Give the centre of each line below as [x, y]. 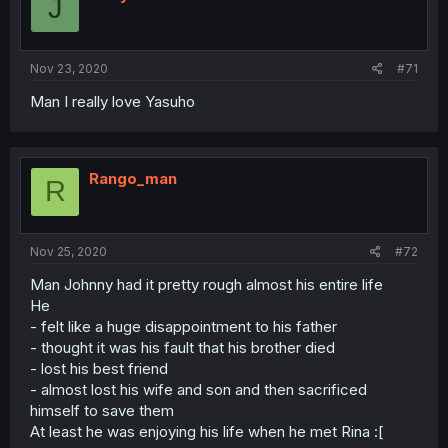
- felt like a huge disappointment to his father [183, 326]
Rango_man [133, 178]
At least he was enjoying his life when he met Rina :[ [207, 431]
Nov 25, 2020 [68, 251]
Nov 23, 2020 [69, 68]
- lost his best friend [99, 368]
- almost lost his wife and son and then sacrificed [198, 389]
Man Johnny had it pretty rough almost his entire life [206, 284]
